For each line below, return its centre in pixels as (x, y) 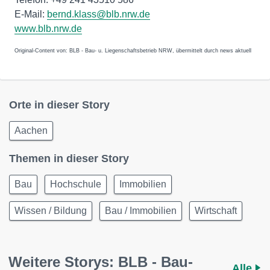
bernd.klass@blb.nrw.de (99, 14)
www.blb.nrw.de (48, 29)
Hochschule (76, 184)
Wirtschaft (216, 211)
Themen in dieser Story (69, 159)
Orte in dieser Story (59, 105)
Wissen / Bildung (51, 211)
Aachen (31, 130)
